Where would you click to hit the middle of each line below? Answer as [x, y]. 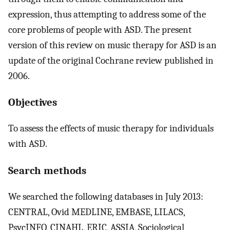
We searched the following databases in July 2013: [106, 196]
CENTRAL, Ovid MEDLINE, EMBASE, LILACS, [97, 212]
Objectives [33, 102]
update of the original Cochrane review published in [111, 60]
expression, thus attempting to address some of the [107, 14]
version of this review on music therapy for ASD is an [112, 45]
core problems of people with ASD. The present [100, 30]
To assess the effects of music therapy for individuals [111, 129]
